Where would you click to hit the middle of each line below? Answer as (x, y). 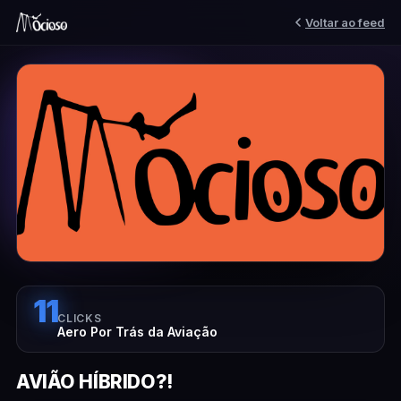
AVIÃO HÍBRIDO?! (95, 382)
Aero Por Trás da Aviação (138, 332)
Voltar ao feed (345, 22)
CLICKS (80, 318)
